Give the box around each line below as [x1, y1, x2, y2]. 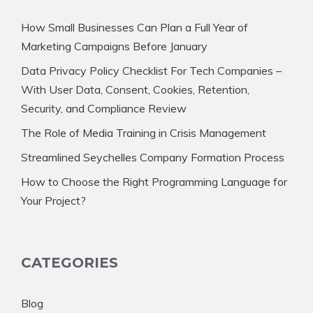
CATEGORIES [21, 254, 118, 272]
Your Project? [21, 194, 86, 208]
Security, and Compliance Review [21, 101, 187, 116]
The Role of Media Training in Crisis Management [21, 126, 266, 140]
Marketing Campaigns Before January [21, 39, 208, 54]
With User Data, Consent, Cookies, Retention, [21, 82, 249, 97]
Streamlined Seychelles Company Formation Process [21, 150, 284, 165]
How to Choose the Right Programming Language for [21, 175, 287, 189]
